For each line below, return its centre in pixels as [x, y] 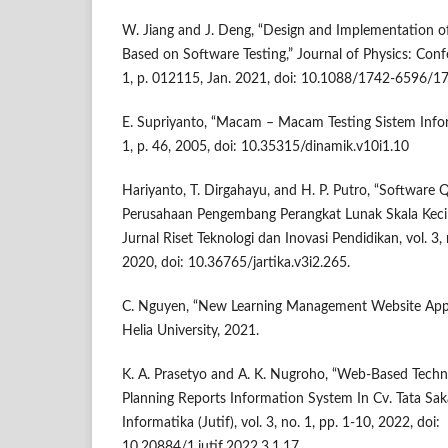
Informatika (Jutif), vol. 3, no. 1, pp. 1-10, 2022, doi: [281, 423]
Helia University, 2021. [190, 331]
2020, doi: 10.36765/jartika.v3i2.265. [236, 263]
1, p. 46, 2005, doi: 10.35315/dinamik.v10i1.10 [265, 147]
